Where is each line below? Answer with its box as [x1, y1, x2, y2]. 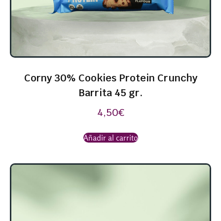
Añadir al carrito [83, 133, 138, 143]
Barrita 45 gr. [78, 86, 143, 100]
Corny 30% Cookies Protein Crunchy [24, 72, 197, 85]
